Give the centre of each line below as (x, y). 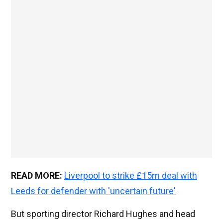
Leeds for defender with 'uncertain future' (93, 191)
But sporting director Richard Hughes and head (103, 214)
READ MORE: (38, 176)
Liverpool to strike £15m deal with (131, 176)
